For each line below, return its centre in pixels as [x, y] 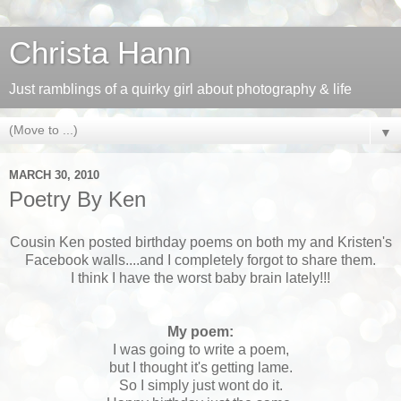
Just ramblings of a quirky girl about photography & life [180, 89]
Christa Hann [100, 53]
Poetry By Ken [77, 199]
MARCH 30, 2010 [54, 175]
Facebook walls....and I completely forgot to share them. [200, 260]
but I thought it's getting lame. [200, 367]
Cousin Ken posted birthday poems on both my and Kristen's [200, 242]
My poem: [200, 331]
